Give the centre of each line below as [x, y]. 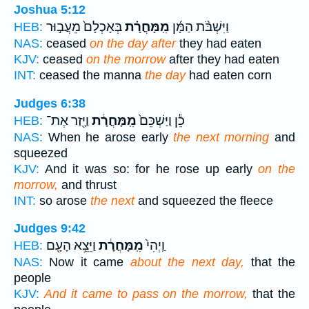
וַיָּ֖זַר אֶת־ [68, 120]
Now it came [87, 262]
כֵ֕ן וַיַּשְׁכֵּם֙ [161, 120]
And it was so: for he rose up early [149, 169]
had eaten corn [229, 76]
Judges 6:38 [50, 103]
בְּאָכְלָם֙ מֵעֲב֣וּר [84, 27]
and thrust [87, 185]
